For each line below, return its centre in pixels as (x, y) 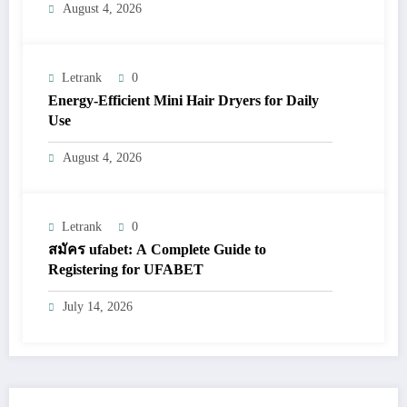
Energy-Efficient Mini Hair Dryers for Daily (184, 101)
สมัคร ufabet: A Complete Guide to (157, 250)
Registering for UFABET (126, 270)
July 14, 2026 (98, 307)
